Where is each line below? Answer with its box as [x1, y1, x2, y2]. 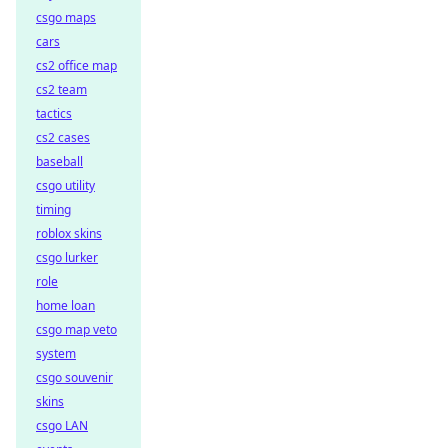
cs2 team [36, 81, 87, 98]
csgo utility [36, 177, 95, 194]
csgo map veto [36, 321, 117, 338]
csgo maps [36, 9, 96, 26]
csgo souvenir [36, 369, 113, 386]
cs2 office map [36, 57, 117, 74]
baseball [36, 153, 83, 170]
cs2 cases [36, 129, 90, 146]
